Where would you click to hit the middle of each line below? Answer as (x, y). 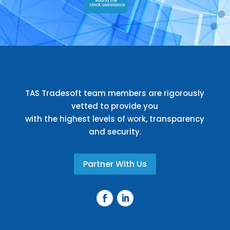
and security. (115, 132)
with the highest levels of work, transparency (115, 119)
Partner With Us (115, 164)
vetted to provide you (115, 106)
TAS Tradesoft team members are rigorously (115, 93)
